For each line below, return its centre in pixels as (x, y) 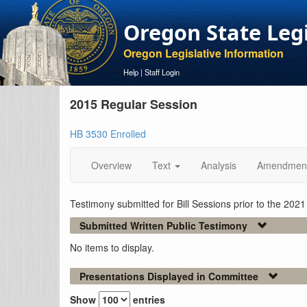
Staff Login (162, 72)
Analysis (219, 165)
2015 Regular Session (134, 104)
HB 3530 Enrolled (108, 134)
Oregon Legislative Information (204, 53)
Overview (111, 165)
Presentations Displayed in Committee (169, 276)
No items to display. (112, 247)
